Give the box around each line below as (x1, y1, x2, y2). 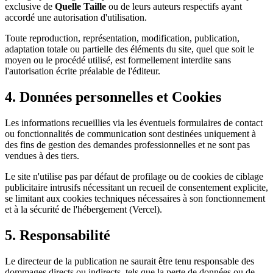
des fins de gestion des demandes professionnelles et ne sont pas (5, 140, 250, 151)
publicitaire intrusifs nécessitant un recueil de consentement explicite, (5, 182, 268, 193)
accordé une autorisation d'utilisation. (5, 12, 147, 23)
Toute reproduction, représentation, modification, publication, (5, 33, 239, 44)
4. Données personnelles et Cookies (5, 89, 221, 105)
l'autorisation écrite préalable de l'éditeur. (5, 66, 160, 77)
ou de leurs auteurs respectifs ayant (106, 1, 242, 12)
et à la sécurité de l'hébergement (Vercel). (5, 204, 162, 215)
